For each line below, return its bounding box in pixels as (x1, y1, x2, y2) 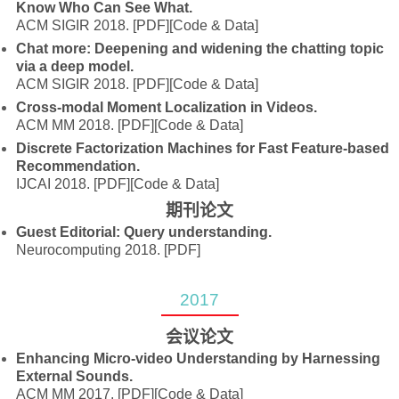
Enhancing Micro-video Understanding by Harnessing (16, 351, 381, 366)
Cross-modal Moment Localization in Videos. (16, 100, 318, 115)
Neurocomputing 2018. (16, 242, 165, 257)
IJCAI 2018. (16, 176, 94, 191)
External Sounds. (16, 369, 134, 384)
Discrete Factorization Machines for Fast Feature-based (16, 141, 390, 156)
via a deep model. (16, 59, 134, 74)
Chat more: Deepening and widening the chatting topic (16, 41, 385, 56)
